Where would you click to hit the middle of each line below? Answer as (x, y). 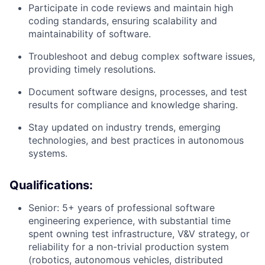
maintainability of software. (90, 34)
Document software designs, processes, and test (138, 92)
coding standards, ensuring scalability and (123, 21)
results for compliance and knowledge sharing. (133, 105)
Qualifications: (51, 185)
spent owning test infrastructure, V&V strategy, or (139, 234)
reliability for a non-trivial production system (129, 247)
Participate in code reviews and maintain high (131, 8)
